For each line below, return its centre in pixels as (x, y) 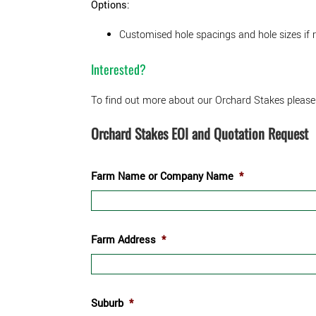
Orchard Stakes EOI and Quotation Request (200, 133)
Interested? (119, 69)
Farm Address (123, 240)
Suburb (107, 303)
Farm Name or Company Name (162, 176)
